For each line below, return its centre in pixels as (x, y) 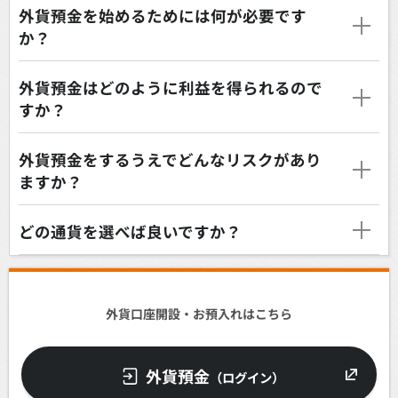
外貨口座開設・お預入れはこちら (199, 314)
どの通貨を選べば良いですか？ (130, 231)
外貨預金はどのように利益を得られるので (171, 87)
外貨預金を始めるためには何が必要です (163, 15)
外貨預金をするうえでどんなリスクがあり (170, 159)
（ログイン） (247, 378)
